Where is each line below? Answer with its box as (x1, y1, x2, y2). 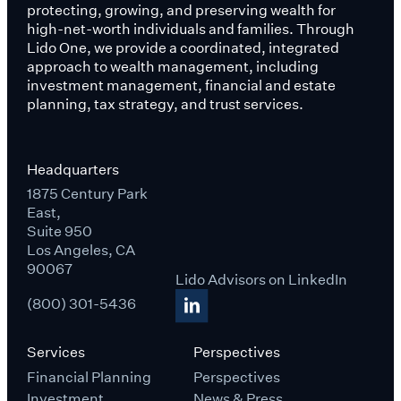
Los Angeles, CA (26, 241, 135, 259)
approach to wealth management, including (26, 57, 319, 75)
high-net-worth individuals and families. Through (26, 20, 354, 38)
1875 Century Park (26, 184, 148, 202)
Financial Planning (26, 369, 151, 387)
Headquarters (26, 160, 119, 178)
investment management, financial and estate (26, 76, 336, 94)
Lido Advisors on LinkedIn (175, 271, 348, 289)
